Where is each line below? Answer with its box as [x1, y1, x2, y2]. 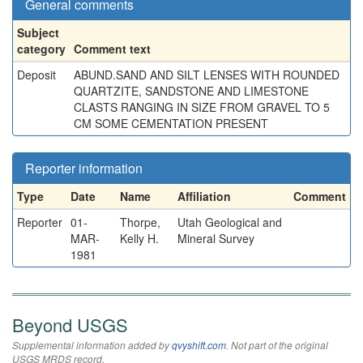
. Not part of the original [226, 338, 328, 352]
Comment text [74, 41, 151, 57]
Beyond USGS [12, 312, 128, 337]
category [17, 41, 66, 57]
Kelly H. [120, 230, 159, 246]
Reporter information [25, 159, 143, 177]
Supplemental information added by [12, 338, 172, 352]
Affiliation [177, 188, 231, 204]
